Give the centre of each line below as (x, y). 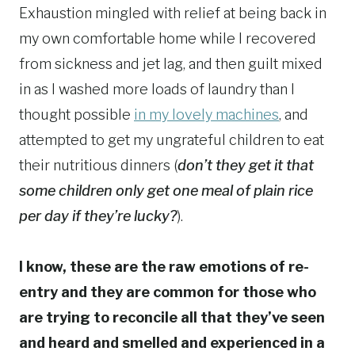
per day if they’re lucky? (98, 216)
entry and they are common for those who (168, 292)
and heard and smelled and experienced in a (172, 343)
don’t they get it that (246, 166)
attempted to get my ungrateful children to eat (172, 140)
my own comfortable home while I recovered (168, 39)
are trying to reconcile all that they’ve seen (172, 318)
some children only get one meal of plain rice (166, 191)
